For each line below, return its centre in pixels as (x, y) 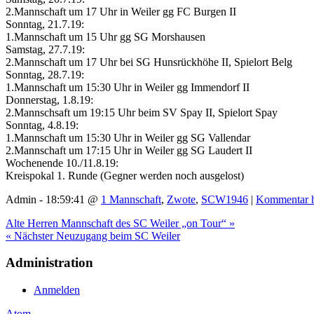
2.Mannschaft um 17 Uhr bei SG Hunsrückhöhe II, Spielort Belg (149, 62)
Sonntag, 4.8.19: (42, 125)
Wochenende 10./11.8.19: (62, 163)
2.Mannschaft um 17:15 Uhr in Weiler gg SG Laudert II (129, 150)
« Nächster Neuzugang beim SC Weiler (93, 235)
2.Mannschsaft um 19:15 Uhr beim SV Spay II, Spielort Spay (142, 112)
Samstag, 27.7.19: (45, 49)
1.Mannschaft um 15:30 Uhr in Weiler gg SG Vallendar (128, 137)
